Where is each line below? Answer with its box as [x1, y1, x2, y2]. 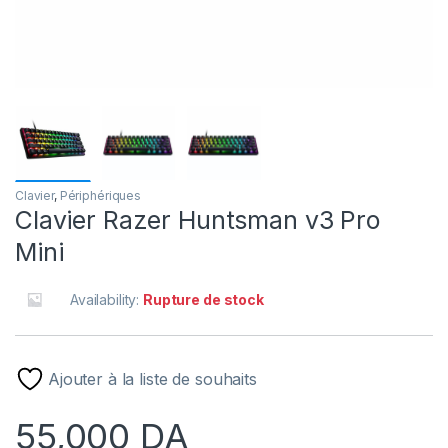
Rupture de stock [143, 291, 264, 309]
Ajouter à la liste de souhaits [48, 369, 257, 390]
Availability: [70, 291, 144, 309]
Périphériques [59, 188, 141, 204]
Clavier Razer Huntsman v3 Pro [15, 205, 380, 236]
